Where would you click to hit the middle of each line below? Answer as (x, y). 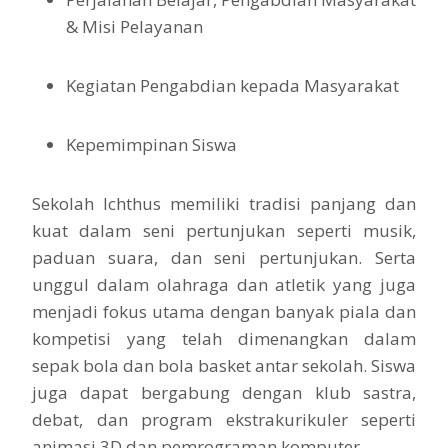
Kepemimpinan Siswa (151, 145)
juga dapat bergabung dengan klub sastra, (224, 393)
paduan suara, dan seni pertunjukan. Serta (224, 258)
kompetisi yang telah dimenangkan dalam (224, 339)
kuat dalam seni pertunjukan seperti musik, (224, 231)
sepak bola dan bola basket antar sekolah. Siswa (224, 366)
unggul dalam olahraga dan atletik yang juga (224, 285)
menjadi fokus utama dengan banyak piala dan (224, 312)
